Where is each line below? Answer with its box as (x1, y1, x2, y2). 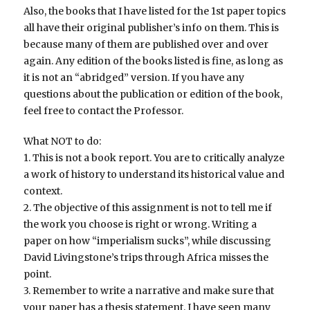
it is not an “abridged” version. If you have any (24, 71, 245, 84)
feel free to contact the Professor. (24, 104, 184, 118)
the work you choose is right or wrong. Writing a (24, 218, 257, 231)
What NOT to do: (24, 135, 102, 148)
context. (24, 185, 63, 198)
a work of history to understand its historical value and (24, 168, 285, 181)
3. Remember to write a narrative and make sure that (24, 284, 275, 298)
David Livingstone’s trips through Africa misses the (24, 251, 269, 264)
